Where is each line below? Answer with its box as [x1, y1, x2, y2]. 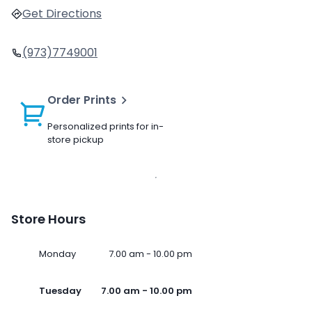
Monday [39, 247, 76, 261]
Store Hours [11, 210, 86, 228]
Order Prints [47, 92, 116, 109]
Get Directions [22, 6, 102, 22]
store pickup [47, 133, 104, 147]
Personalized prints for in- [47, 120, 164, 134]
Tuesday [39, 284, 81, 298]
